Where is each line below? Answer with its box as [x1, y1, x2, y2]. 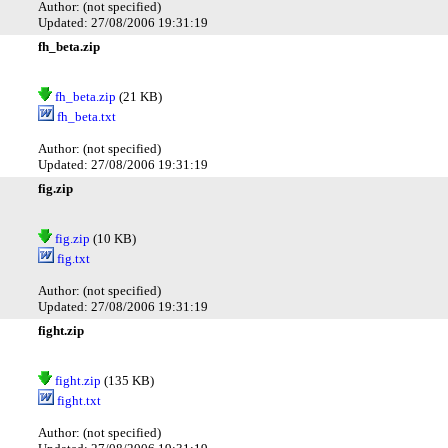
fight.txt [54, 392, 101, 408]
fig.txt [54, 250, 90, 266]
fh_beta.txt [54, 108, 116, 124]
